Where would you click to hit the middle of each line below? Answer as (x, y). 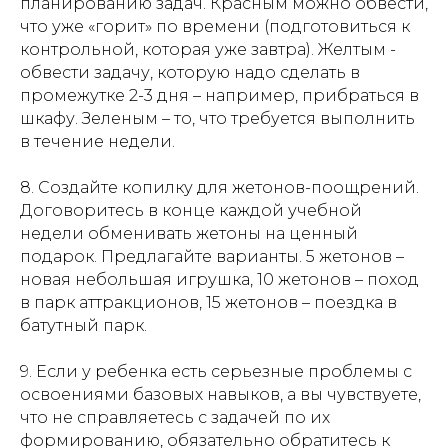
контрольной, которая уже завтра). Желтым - (208, 49)
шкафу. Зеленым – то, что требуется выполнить (217, 118)
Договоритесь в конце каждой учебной (191, 210)
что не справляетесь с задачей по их (175, 417)
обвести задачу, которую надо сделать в (190, 72)
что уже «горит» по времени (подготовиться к (215, 26)
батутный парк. (83, 325)
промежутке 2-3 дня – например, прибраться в (219, 95)
